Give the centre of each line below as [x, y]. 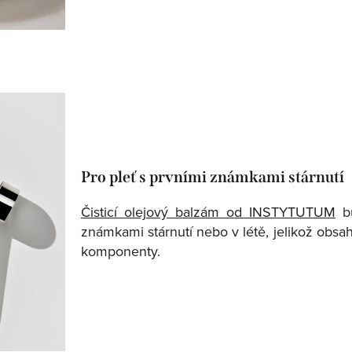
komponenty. [121, 251]
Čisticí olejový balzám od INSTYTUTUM [208, 211]
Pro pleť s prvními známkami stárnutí [213, 176]
